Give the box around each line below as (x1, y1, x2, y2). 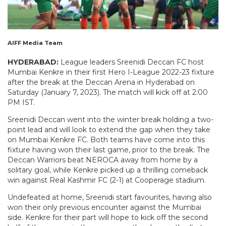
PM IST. (8, 97, 35, 107)
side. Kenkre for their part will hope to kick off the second (8, 212, 208, 222)
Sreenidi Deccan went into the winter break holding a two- (8, 115, 213, 124)
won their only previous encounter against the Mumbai (8, 202, 201, 212)
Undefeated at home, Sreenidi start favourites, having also (8, 192, 212, 202)
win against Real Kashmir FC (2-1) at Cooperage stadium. (8, 175, 206, 185)
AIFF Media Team (8, 39, 63, 47)
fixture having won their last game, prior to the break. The (8, 145, 210, 154)
